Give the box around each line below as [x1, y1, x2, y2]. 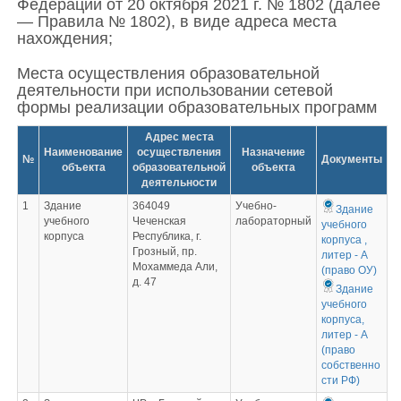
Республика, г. [132, 230, 201, 243]
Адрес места [144, 131, 214, 143]
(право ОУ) [320, 264, 377, 277]
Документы [321, 153, 382, 166]
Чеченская [132, 215, 186, 227]
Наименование [44, 146, 123, 158]
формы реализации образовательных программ [17, 98, 377, 116]
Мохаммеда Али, [132, 260, 218, 273]
